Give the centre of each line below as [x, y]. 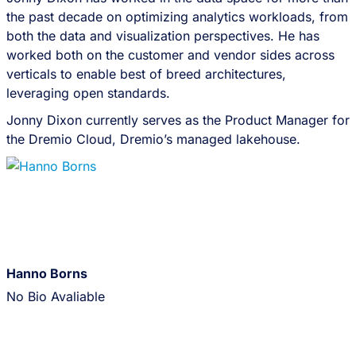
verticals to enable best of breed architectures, [146, 74]
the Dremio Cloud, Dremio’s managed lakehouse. [153, 139]
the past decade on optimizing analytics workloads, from [177, 17]
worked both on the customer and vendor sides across [170, 55]
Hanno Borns [46, 274]
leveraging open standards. [88, 93]
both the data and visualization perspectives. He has [163, 36]
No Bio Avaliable [55, 297]
